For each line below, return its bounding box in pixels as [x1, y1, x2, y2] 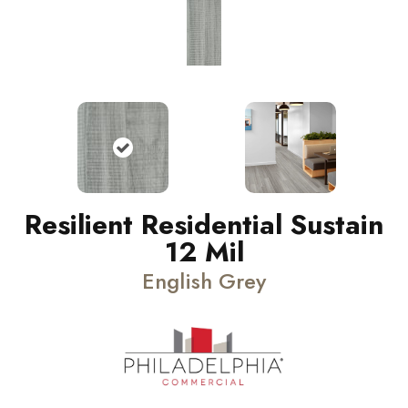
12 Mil [164, 232, 244, 271]
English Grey [142, 265, 266, 297]
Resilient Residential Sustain [25, 205, 383, 244]
